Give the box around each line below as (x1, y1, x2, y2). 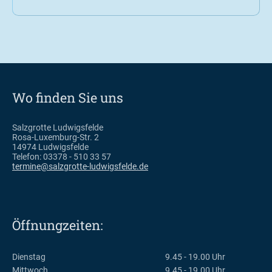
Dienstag (12, 251, 46, 262)
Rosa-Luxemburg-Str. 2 (12, 132, 99, 142)
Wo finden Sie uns (12, 88, 123, 106)
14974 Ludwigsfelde (12, 141, 89, 152)
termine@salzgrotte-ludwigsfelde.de (12, 161, 148, 171)
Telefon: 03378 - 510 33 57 (12, 151, 111, 161)
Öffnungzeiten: (12, 216, 103, 234)
